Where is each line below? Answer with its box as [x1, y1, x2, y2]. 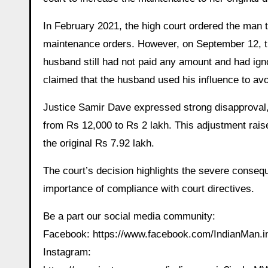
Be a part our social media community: [43, 211, 215, 223]
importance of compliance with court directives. [43, 183, 254, 195]
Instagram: [43, 246, 91, 258]
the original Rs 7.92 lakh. [43, 138, 154, 150]
